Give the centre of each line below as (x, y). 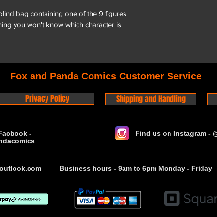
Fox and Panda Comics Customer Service (106, 76)
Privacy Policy (47, 98)
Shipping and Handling (151, 99)
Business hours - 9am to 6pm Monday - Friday (136, 168)
